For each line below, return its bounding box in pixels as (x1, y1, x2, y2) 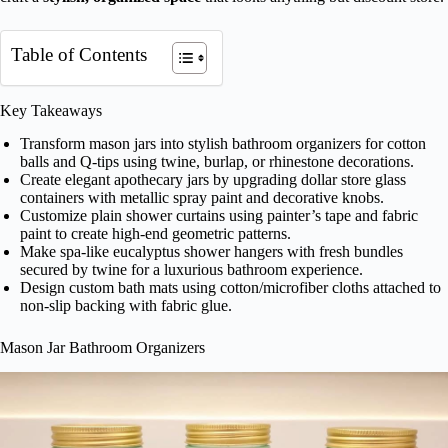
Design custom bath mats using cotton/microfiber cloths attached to (20, 278, 441, 296)
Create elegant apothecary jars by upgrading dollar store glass (20, 170, 406, 188)
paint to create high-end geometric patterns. (20, 224, 291, 242)
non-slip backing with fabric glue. (20, 296, 232, 314)
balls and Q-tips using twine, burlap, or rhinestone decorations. (20, 152, 414, 170)
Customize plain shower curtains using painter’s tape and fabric (20, 206, 418, 224)
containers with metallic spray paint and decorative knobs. (20, 188, 384, 206)
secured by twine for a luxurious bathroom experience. (20, 260, 363, 278)
